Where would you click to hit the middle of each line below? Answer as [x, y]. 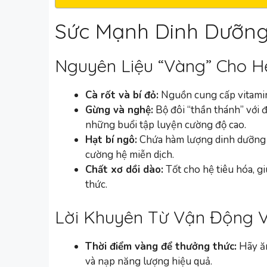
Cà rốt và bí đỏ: [122, 95]
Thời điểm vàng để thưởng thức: [161, 247]
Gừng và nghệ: [119, 110]
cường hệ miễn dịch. [130, 154]
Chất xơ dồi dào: [124, 169]
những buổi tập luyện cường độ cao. [166, 125]
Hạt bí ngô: [111, 139]
